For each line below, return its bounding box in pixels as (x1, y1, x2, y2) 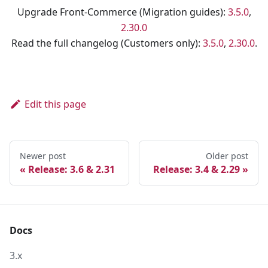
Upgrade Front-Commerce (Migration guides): (17, 5, 228, 19)
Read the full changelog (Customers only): (11, 36, 203, 50)
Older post (206, 150, 248, 162)
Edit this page (24, 98, 86, 111)
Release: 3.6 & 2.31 (28, 163, 115, 176)
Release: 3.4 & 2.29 (153, 163, 240, 176)
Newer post (20, 150, 66, 162)
